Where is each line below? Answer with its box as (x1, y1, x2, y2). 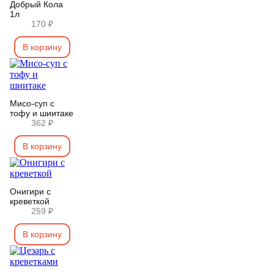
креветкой (10, 196, 50, 206)
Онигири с (10, 187, 51, 196)
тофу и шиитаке (10, 108, 73, 118)
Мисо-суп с (10, 98, 54, 108)
